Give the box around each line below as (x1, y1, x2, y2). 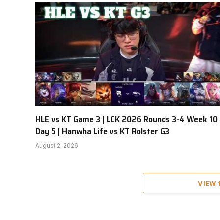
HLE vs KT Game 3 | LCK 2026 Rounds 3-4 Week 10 (35, 112, 218, 127)
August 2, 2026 (35, 142, 78, 150)
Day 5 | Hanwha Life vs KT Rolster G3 (35, 124, 169, 138)
